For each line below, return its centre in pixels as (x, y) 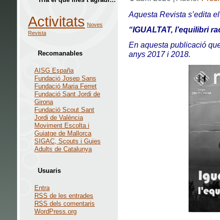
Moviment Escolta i (62, 125)
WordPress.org (55, 211)
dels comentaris (71, 204)
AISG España (54, 70)
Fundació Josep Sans (65, 78)
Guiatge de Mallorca (63, 133)
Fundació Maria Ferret (66, 86)
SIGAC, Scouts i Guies (68, 141)
